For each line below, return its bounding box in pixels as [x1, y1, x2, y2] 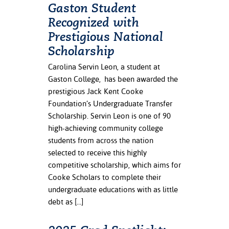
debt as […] [48, 197, 83, 206]
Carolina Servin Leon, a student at [48, 62, 160, 71]
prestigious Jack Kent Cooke [48, 87, 143, 96]
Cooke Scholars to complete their [48, 173, 161, 181]
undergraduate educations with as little [48, 185, 178, 194]
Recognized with [48, 15, 139, 30]
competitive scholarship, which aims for [48, 161, 181, 169]
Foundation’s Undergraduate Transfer [48, 99, 172, 108]
